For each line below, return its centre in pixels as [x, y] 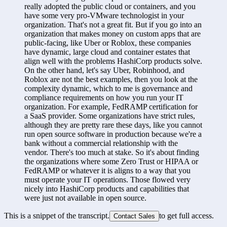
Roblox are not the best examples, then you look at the [111, 79]
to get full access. [186, 215]
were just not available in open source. [85, 198]
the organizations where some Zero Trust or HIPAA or [111, 161]
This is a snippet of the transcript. [57, 215]
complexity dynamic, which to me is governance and [108, 88]
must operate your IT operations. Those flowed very [107, 179]
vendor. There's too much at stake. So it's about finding [112, 152]
